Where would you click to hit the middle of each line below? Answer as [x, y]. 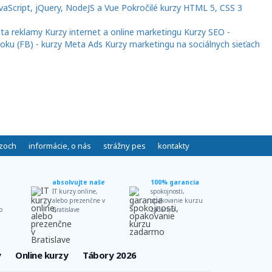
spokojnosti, [168, 192]
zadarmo [163, 210]
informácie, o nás [59, 146]
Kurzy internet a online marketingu [113, 32]
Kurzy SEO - [207, 32]
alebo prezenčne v [78, 201]
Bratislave [66, 210]
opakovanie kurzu [177, 201]
